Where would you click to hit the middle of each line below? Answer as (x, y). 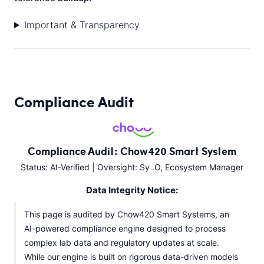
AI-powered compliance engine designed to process (125, 229)
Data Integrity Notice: (132, 190)
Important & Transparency (82, 25)
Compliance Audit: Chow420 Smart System (132, 151)
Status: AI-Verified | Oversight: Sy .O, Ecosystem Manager (132, 167)
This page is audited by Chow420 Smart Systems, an (127, 214)
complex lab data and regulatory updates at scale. (122, 243)
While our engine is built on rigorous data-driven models (131, 257)
